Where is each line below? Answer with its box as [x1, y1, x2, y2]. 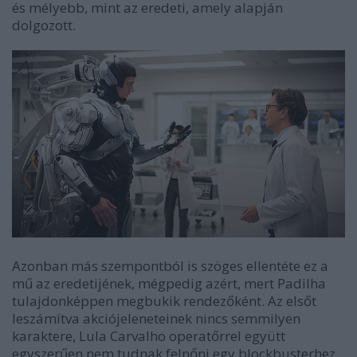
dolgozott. [12, 15, 76, 34]
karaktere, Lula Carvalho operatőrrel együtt [12, 326, 285, 345]
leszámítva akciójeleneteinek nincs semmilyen [12, 308, 300, 328]
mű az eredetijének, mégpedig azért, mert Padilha [12, 273, 326, 292]
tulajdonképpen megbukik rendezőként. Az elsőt [12, 291, 316, 310]
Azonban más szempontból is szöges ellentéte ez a [12, 256, 328, 275]
